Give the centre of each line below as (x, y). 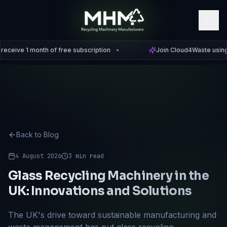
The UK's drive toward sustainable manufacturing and (112, 215)
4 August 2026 (38, 156)
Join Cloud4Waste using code (176, 50)
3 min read (86, 156)
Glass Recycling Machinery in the (108, 176)
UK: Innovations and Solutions (100, 191)
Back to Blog (37, 135)
